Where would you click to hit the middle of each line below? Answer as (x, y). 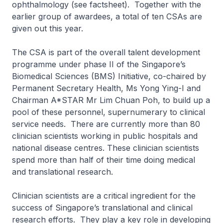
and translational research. (62, 172)
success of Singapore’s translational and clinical (102, 208)
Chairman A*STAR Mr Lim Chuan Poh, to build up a (111, 100)
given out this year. (49, 28)
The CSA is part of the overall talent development (106, 52)
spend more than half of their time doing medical (104, 160)
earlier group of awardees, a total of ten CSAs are (107, 16)
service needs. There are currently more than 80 (106, 124)
